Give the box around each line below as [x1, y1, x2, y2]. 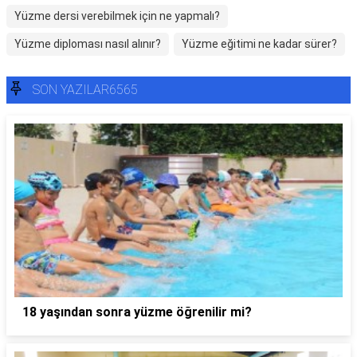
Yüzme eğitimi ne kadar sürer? [182, 37, 337, 50]
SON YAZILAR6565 [33, 82, 138, 97]
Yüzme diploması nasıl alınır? [14, 37, 161, 50]
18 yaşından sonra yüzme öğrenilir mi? [22, 304, 252, 320]
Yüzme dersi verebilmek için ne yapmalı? [14, 10, 220, 22]
